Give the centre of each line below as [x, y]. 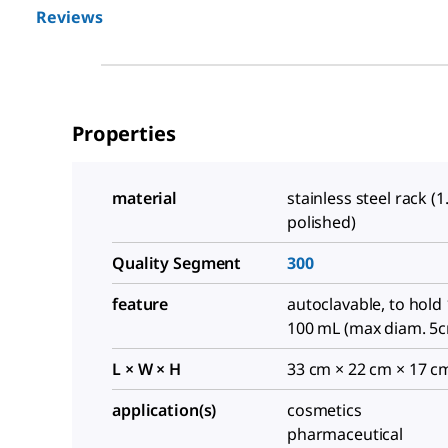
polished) [321, 222]
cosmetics [324, 410]
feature [140, 304]
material [145, 198]
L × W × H [146, 369]
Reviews [69, 17]
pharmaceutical [345, 434]
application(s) [164, 410]
